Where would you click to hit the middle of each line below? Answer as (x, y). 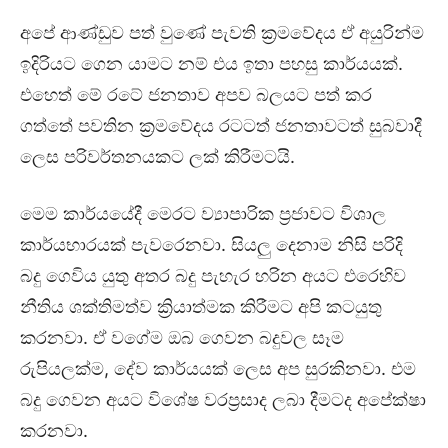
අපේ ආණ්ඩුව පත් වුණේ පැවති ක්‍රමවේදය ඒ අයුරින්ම (222, 33)
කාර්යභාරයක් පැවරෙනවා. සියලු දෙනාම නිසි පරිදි (211, 245)
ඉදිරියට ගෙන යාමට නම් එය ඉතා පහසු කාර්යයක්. (211, 64)
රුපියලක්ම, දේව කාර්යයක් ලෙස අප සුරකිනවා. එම (218, 369)
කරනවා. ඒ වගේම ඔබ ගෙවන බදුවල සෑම (182, 338)
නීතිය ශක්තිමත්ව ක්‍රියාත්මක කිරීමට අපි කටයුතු (201, 307)
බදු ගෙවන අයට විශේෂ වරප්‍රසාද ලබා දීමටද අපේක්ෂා (223, 400)
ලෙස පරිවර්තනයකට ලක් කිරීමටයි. (157, 157)
